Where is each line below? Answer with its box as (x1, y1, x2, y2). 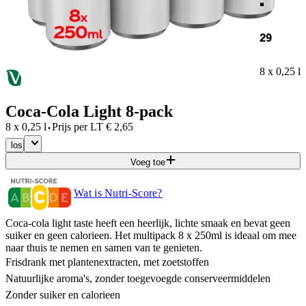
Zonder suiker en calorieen (5, 288, 120, 301)
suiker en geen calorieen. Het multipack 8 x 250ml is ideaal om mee (5, 229, 296, 241)
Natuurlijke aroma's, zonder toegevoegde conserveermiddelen (5, 272, 270, 284)
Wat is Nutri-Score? (74, 186, 163, 199)
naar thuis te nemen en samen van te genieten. (5, 241, 202, 253)
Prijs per (52, 120, 87, 133)
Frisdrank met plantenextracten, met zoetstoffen (5, 255, 209, 268)
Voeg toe (130, 156, 165, 167)
